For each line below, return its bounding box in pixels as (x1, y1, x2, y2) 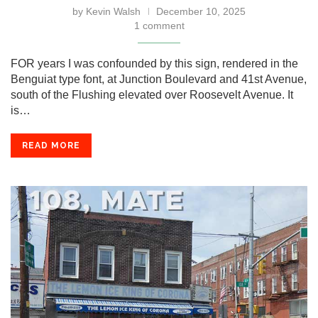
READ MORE (22, 141, 80, 150)
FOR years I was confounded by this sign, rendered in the (11, 57, 298, 70)
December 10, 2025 (156, 6, 246, 17)
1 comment (133, 20, 185, 31)
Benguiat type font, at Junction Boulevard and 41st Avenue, (11, 73, 307, 85)
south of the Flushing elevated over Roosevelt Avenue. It (11, 89, 293, 101)
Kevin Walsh (86, 6, 141, 17)
